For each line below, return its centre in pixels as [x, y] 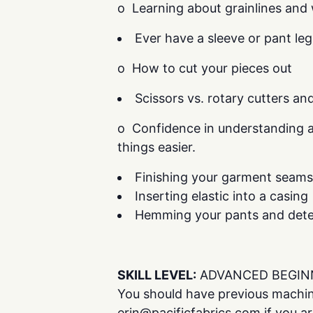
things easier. [156, 147]
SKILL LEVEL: [157, 275]
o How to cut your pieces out [205, 68]
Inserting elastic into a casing [221, 196]
